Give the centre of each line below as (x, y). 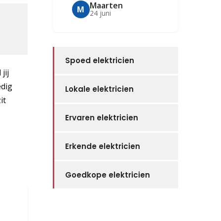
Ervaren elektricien (101, 117)
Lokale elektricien (99, 89)
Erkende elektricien (102, 146)
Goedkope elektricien (107, 175)
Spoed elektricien (99, 60)
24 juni (100, 13)
